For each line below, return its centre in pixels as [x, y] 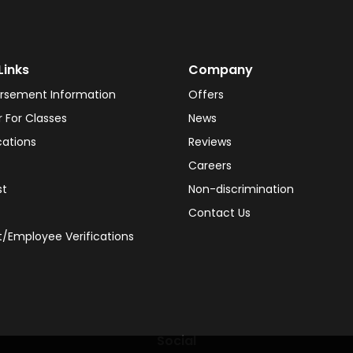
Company [221, 70]
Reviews [210, 142]
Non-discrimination [241, 189]
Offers [206, 95]
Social [176, 341]
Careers [210, 165]
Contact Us [219, 213]
